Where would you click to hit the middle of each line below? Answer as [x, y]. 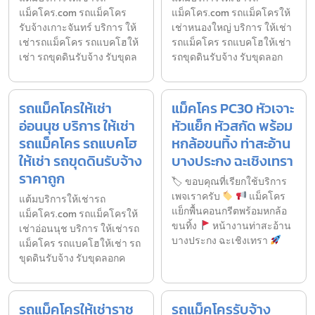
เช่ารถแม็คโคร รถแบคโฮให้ [79, 43]
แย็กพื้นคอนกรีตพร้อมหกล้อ [229, 212]
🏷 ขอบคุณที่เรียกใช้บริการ [229, 182]
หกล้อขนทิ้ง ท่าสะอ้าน [231, 144]
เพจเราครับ [197, 197]
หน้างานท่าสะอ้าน [250, 226]
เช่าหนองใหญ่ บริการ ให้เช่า [232, 28]
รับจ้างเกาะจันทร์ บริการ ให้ [78, 28]
